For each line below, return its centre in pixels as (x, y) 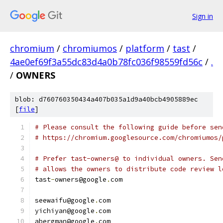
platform (145, 48)
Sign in (203, 16)
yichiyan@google (65, 211)
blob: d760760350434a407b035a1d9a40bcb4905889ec (107, 99)
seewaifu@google (65, 200)
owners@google (81, 179)
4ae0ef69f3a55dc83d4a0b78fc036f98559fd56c (106, 62)
